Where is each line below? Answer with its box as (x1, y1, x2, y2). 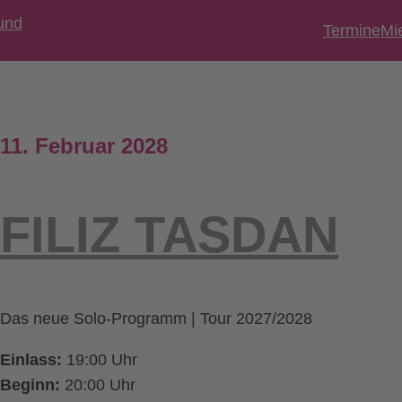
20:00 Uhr (59, 376, 135, 395)
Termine (322, 22, 380, 39)
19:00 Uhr (61, 351, 137, 370)
